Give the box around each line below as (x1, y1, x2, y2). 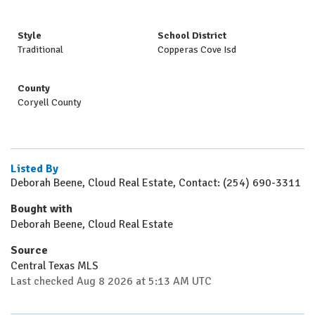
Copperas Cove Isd (157, 44, 236, 56)
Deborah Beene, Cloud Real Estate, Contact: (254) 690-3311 (11, 176, 301, 190)
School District (157, 30, 226, 41)
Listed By (11, 162, 58, 176)
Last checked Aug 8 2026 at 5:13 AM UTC (11, 274, 212, 288)
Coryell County (18, 96, 82, 108)
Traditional (18, 44, 63, 56)
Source (11, 243, 48, 257)
